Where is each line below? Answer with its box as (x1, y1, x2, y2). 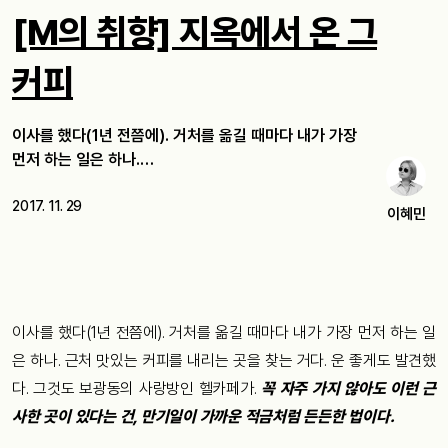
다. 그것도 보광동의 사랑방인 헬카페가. (12, 379, 262, 398)
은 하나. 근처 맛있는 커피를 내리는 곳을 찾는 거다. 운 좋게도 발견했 (12, 351, 436, 370)
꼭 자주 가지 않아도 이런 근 (261, 379, 436, 398)
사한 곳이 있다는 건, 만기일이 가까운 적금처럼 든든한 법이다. (12, 407, 397, 426)
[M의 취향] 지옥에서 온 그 (12, 11, 377, 54)
